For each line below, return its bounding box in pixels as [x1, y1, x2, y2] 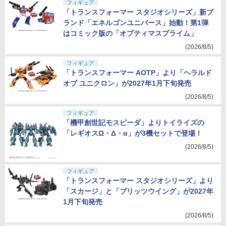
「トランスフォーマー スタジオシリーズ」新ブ [63, 8, 213, 16]
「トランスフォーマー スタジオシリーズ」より [63, 177, 213, 185]
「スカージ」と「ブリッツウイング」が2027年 [63, 187, 213, 195]
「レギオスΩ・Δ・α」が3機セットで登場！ [63, 129, 202, 137]
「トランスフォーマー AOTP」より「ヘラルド [63, 69, 212, 77]
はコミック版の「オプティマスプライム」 [63, 29, 197, 37]
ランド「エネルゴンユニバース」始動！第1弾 [63, 19, 208, 27]
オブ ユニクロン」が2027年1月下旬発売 [63, 79, 191, 87]
